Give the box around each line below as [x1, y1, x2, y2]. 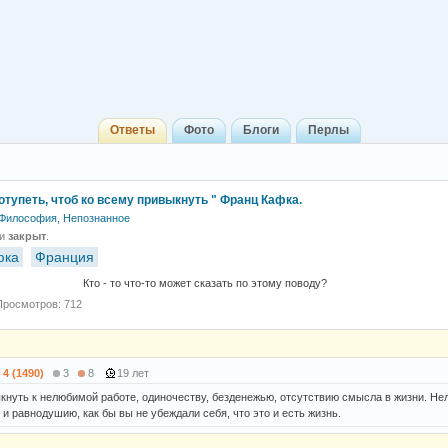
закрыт [8, 230, 46, 242]
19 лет [117, 367, 152, 379]
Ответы [109, 123, 155, 137]
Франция [35, 249, 94, 265]
